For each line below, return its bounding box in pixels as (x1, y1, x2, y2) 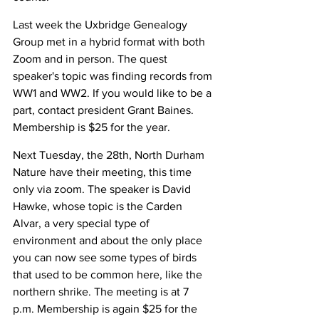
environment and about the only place (13, 234, 205, 247)
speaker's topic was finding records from (13, 70, 215, 83)
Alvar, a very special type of (13, 217, 152, 230)
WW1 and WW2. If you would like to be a (13, 87, 214, 100)
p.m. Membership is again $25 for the (13, 303, 200, 315)
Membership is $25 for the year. (13, 121, 173, 134)
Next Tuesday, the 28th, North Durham (13, 149, 207, 162)
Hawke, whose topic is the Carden (13, 200, 185, 213)
